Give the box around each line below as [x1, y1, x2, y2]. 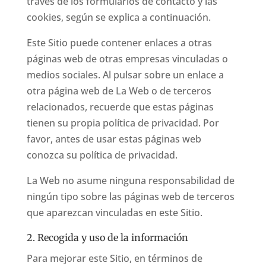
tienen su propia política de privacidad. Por [26, 116, 219, 129]
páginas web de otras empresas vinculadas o [26, 52, 228, 65]
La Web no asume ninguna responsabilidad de [26, 174, 235, 187]
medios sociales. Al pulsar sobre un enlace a [26, 68, 224, 81]
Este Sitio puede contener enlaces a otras [26, 36, 212, 49]
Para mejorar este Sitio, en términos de [26, 252, 202, 265]
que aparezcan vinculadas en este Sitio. [26, 206, 202, 219]
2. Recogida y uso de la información [26, 232, 188, 243]
